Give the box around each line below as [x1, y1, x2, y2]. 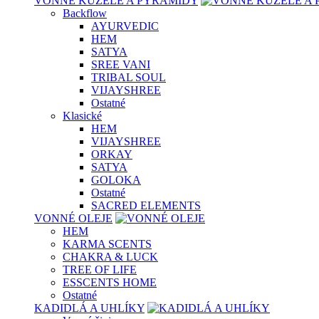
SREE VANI [91, 58, 150, 70]
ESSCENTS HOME [63, 276, 157, 288]
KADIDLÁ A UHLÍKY [34, 302, 145, 314]
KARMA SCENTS [63, 238, 152, 250]
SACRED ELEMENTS [91, 199, 201, 211]
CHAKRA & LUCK [63, 251, 158, 263]
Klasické [63, 110, 102, 122]
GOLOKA [91, 174, 141, 186]
